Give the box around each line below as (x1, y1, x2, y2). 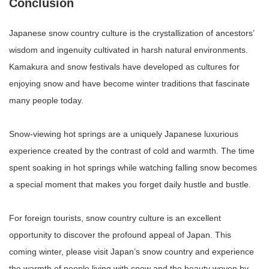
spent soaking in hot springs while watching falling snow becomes (9, 162, 257, 172)
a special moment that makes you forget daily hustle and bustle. (9, 179, 251, 189)
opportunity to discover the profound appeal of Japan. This (9, 229, 231, 240)
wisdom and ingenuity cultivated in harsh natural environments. (9, 44, 248, 55)
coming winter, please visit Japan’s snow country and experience (9, 246, 254, 256)
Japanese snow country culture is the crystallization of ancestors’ (9, 28, 254, 38)
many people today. (9, 95, 83, 105)
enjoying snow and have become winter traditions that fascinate (9, 78, 250, 88)
